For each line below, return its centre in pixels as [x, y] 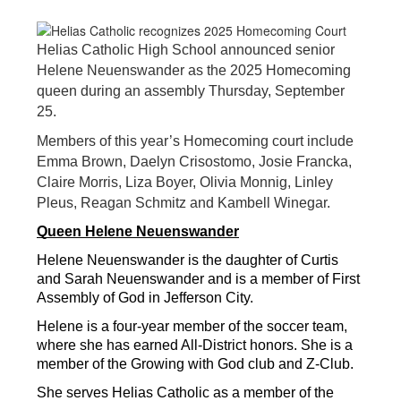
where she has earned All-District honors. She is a [195, 346]
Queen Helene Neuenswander [138, 232]
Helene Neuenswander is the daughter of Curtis [188, 260]
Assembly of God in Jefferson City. [145, 298]
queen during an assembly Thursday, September [191, 91]
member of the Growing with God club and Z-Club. [195, 364]
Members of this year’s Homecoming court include [195, 141]
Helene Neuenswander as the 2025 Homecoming [194, 71]
